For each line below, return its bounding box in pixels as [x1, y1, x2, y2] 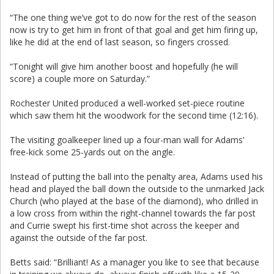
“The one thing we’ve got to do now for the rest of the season [10, 12, 256, 23]
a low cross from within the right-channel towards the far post [10, 207, 256, 219]
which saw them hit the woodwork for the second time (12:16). [10, 109, 258, 121]
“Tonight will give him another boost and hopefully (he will [10, 61, 238, 72]
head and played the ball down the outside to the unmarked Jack [10, 183, 264, 194]
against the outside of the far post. [10, 232, 147, 243]
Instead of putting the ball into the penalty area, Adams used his [10, 171, 263, 182]
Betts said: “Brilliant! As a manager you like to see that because [10, 256, 259, 268]
